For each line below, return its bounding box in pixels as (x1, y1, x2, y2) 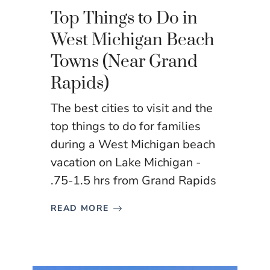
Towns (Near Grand (51, 51, 198, 73)
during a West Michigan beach (51, 136, 215, 153)
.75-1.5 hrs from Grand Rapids (51, 172, 216, 189)
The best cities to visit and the (51, 100, 213, 117)
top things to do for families (51, 118, 201, 135)
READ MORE (51, 202, 109, 215)
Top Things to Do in (51, 8, 198, 30)
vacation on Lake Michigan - (51, 154, 201, 171)
